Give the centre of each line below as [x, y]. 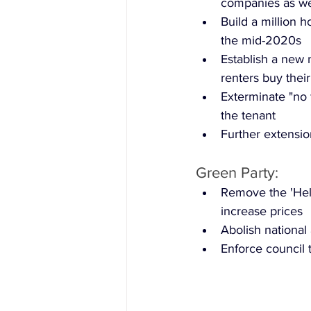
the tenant [248, 115]
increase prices [262, 211]
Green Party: [237, 172]
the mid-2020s [261, 40]
